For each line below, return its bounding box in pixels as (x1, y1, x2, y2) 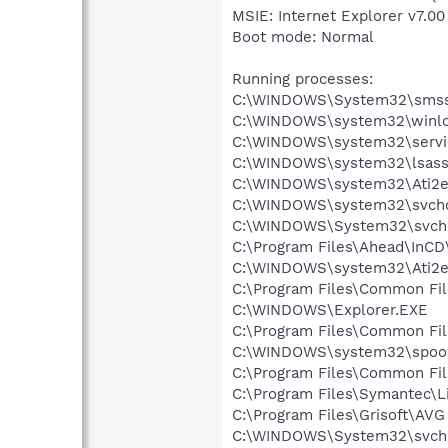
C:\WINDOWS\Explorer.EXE (232, 300, 428, 319)
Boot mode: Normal (232, 27, 374, 46)
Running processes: (232, 69, 373, 88)
